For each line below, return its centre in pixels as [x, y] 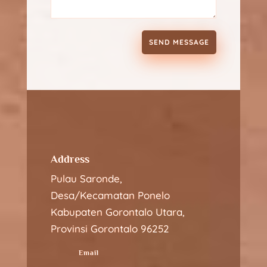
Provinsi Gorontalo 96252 [110, 228]
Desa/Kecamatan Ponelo [110, 195]
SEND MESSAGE [179, 42]
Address [70, 159]
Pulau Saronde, [86, 178]
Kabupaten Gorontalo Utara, [117, 212]
